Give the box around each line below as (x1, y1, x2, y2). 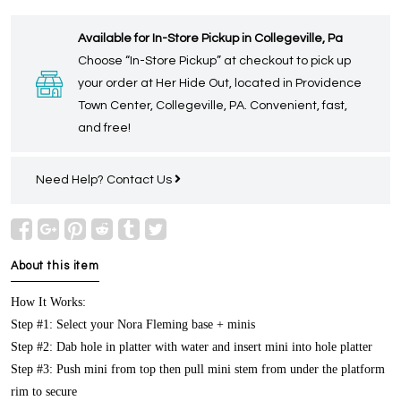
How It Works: (11, 295, 86, 310)
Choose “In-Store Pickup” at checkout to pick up (78, 55, 351, 68)
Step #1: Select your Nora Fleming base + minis (11, 318, 255, 332)
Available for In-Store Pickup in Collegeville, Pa (78, 32, 343, 46)
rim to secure (11, 385, 77, 399)
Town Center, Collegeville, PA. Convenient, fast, (78, 99, 347, 113)
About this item (11, 260, 100, 273)
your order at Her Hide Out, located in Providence (78, 77, 362, 90)
